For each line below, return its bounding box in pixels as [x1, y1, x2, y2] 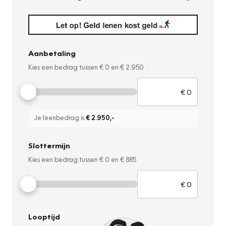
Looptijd [28, 212, 60, 221]
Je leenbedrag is [34, 114, 86, 122]
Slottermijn [28, 141, 70, 150]
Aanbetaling [28, 48, 76, 58]
